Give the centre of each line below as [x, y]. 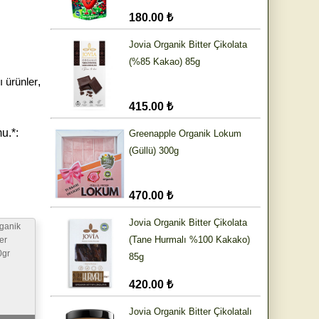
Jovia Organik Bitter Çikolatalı [190, 312]
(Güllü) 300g [154, 151]
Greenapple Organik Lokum [185, 134]
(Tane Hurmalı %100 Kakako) [189, 240]
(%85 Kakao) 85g [164, 62]
